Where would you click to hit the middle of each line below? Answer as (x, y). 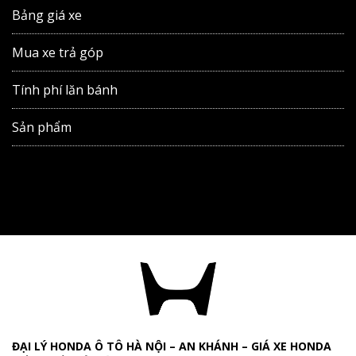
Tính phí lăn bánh (65, 90)
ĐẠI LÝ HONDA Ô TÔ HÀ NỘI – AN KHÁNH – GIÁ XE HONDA (172, 346)
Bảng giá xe (47, 15)
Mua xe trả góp (58, 52)
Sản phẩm (42, 127)
